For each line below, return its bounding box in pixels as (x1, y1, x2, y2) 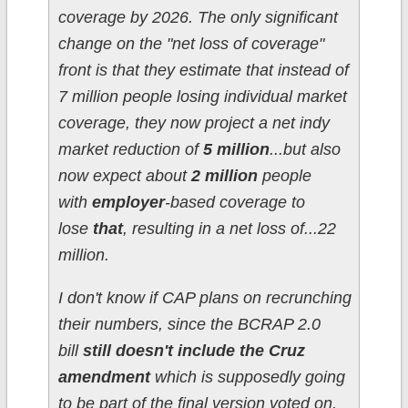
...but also (269, 139, 341, 158)
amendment (57, 367, 150, 386)
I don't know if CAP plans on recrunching (57, 288, 352, 307)
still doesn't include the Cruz (82, 341, 305, 360)
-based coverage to (164, 192, 305, 211)
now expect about (57, 166, 191, 185)
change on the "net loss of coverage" (57, 34, 324, 53)
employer (91, 192, 165, 211)
